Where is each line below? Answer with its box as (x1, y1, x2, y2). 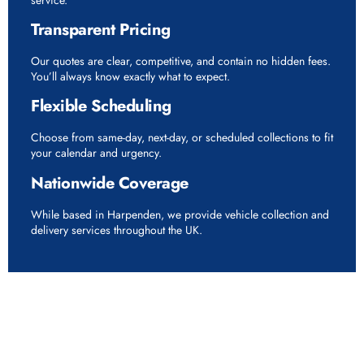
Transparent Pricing (31, 18, 171, 42)
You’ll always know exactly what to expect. (31, 68, 230, 85)
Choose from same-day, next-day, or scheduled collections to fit (31, 129, 333, 146)
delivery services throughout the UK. (31, 221, 202, 238)
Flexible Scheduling (31, 94, 171, 119)
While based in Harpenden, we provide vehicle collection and (31, 206, 329, 223)
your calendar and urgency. (31, 145, 162, 162)
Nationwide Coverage (31, 171, 188, 195)
